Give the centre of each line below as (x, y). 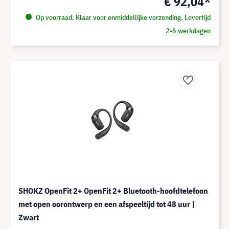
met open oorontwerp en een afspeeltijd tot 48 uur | (107, 204)
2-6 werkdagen (188, 31)
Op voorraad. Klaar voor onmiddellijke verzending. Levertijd (122, 17)
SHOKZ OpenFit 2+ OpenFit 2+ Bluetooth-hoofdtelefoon (113, 191)
